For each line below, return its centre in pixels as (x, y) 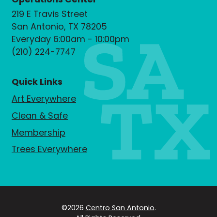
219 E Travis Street (50, 14)
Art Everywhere (44, 98)
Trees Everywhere (49, 149)
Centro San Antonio (120, 208)
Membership (39, 132)
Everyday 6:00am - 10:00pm (70, 39)
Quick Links (37, 81)
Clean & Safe (40, 115)
